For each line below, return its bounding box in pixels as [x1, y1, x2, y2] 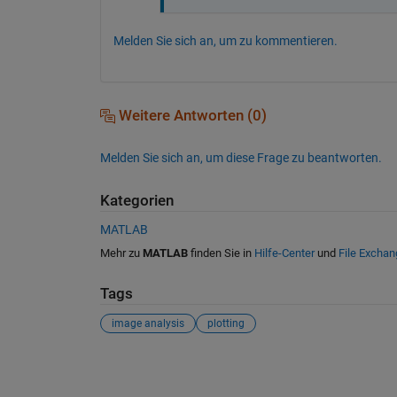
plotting [206, 317, 245, 331]
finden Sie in [187, 245, 254, 260]
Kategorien [99, 192, 174, 210]
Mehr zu [99, 245, 143, 260]
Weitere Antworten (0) [114, 107, 267, 125]
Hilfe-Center [253, 245, 315, 260]
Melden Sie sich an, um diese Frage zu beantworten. [99, 151, 382, 166]
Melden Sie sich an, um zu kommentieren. [113, 34, 338, 49]
